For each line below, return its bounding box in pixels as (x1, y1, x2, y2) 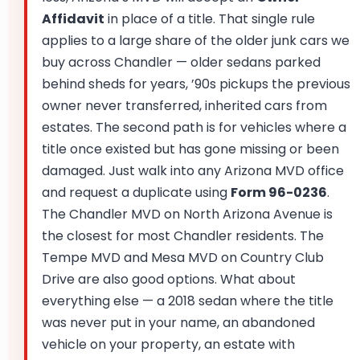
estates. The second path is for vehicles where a (42, 118, 346, 137)
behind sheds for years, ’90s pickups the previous (42, 75, 350, 94)
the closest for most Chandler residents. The (42, 227, 324, 246)
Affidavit (42, 10, 104, 29)
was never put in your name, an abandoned (42, 313, 315, 333)
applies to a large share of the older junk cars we (42, 31, 350, 51)
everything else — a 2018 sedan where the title (42, 292, 333, 311)
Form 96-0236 (231, 183, 327, 202)
